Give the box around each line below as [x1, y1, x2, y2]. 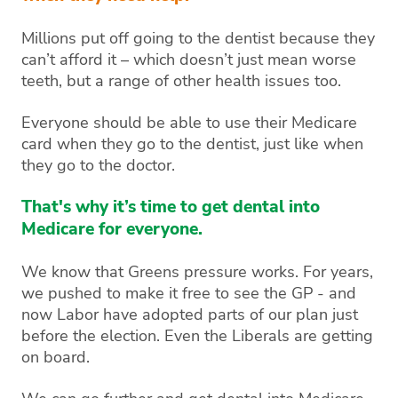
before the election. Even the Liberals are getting [21, 324, 373, 346]
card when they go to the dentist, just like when [21, 132, 363, 155]
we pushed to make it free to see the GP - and [21, 282, 356, 304]
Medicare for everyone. [21, 217, 203, 241]
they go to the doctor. [21, 154, 175, 176]
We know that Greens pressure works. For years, [21, 260, 373, 283]
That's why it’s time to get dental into [21, 195, 320, 219]
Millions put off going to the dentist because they [21, 27, 375, 49]
